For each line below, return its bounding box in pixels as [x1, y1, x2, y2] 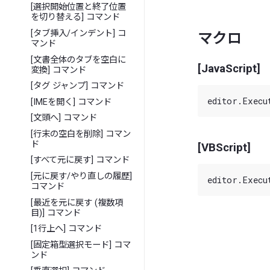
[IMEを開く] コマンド [31, 96, 112, 107]
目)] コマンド [31, 207, 81, 218]
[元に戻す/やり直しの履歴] [31, 171, 133, 182]
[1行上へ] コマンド [31, 224, 102, 234]
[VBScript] [198, 141, 251, 155]
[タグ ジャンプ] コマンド [31, 81, 125, 92]
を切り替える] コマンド [31, 12, 121, 23]
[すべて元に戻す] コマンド [31, 155, 130, 166]
